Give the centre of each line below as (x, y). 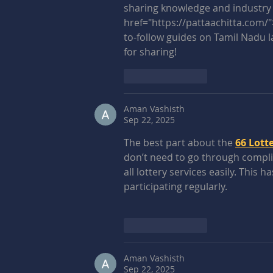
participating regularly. (175, 186)
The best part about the (179, 142)
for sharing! (150, 51)
